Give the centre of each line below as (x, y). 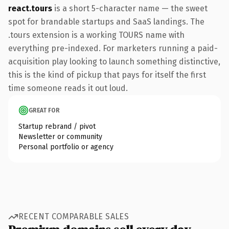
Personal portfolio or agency (66, 147)
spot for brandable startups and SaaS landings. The (106, 21)
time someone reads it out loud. (68, 88)
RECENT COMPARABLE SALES (74, 216)
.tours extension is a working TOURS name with (96, 35)
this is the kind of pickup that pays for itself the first (107, 75)
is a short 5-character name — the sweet (130, 8)
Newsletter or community (60, 136)
